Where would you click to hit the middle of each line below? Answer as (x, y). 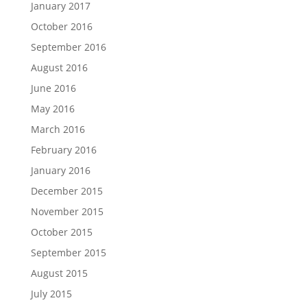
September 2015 (68, 253)
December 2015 (66, 191)
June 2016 (53, 88)
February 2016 (63, 150)
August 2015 (59, 273)
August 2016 (59, 67)
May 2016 (52, 109)
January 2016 (60, 170)
